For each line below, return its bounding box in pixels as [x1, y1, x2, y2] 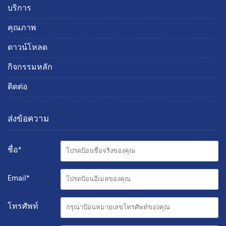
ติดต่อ [8, 80, 28, 94]
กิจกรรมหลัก [8, 61, 52, 74]
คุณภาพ [8, 21, 36, 35]
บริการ [8, 2, 31, 15]
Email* [8, 172, 30, 185]
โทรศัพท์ [8, 200, 38, 213]
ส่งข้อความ [8, 114, 49, 124]
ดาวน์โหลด [8, 41, 47, 54]
